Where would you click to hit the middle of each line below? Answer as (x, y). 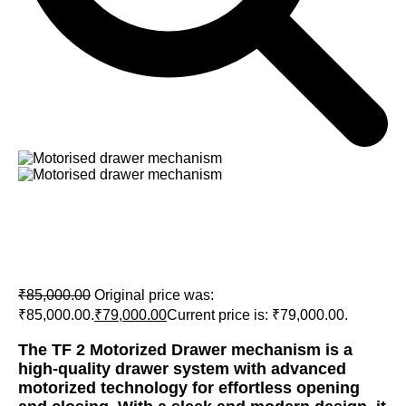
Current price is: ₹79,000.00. (257, 315)
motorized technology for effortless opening (189, 387)
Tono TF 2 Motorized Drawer (164, 217)
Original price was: (154, 295)
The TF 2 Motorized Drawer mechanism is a (185, 349)
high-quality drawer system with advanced (182, 368)
